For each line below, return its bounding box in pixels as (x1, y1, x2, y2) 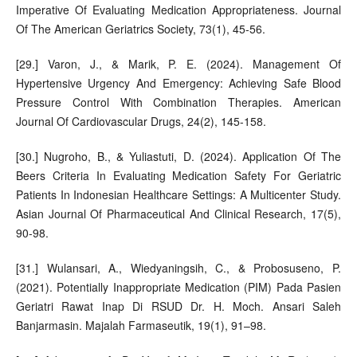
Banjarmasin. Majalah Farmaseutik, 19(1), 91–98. (15, 316, 266, 333)
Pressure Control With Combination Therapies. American (15, 93, 342, 110)
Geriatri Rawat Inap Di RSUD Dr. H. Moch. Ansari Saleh (15, 297, 342, 314)
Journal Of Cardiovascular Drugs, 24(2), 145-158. (15, 112, 266, 129)
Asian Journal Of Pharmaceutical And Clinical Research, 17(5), (15, 205, 342, 222)
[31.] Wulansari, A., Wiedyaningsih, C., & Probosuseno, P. (15, 259, 342, 276)
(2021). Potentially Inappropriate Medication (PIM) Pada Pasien (15, 278, 342, 295)
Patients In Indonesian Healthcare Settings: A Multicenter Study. (15, 186, 342, 202)
